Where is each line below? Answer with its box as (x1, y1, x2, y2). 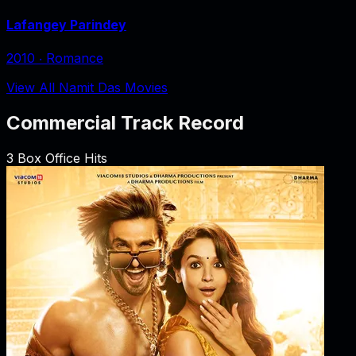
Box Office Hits (14, 149, 107, 166)
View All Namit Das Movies (6, 79, 168, 95)
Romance (46, 49, 103, 66)
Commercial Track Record (6, 110, 244, 134)
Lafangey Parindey (6, 16, 126, 33)
